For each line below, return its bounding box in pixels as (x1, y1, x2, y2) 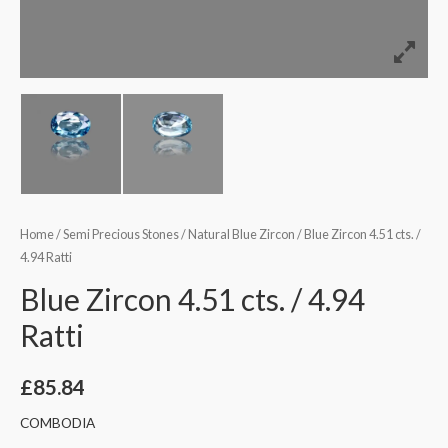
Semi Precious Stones (63, 226, 179, 242)
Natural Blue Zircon (188, 226, 295, 242)
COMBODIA (20, 414, 95, 432)
